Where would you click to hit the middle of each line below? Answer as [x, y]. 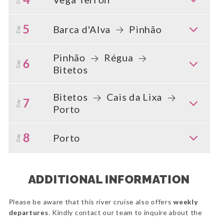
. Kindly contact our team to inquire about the [125, 213]
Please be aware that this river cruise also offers [91, 202]
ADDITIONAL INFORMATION [109, 180]
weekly [186, 202]
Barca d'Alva [83, 29]
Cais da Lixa [134, 97]
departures [28, 213]
